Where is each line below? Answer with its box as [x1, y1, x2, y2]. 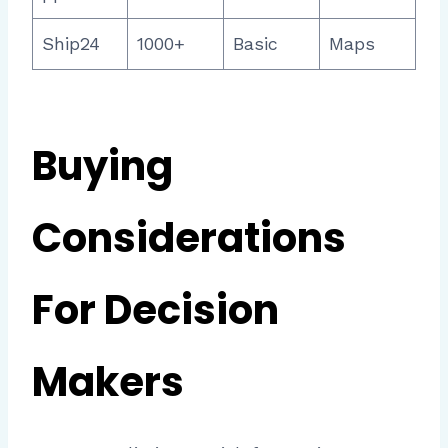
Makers [32, 353, 184, 410]
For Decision [32, 281, 279, 338]
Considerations [32, 209, 346, 266]
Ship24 [42, 32, 100, 54]
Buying [32, 137, 173, 194]
